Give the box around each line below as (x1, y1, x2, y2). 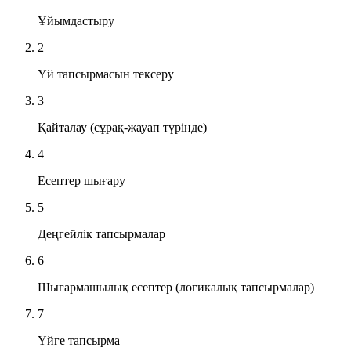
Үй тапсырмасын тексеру (38, 67, 174, 81)
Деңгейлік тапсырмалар (38, 226, 165, 241)
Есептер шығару (38, 173, 125, 187)
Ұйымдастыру (38, 13, 114, 27)
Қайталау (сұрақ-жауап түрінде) (38, 120, 207, 134)
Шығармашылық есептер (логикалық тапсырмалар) (38, 280, 314, 294)
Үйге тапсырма (38, 333, 120, 347)
